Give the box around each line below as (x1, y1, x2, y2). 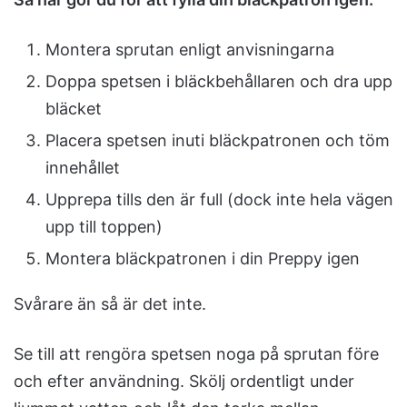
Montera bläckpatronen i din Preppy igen (45, 248, 360, 268)
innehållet (45, 157, 120, 177)
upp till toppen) (45, 216, 163, 236)
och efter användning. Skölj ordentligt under (14, 371, 354, 391)
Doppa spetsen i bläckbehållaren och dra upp (45, 71, 392, 91)
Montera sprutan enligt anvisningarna (45, 39, 334, 59)
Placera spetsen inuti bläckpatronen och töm (45, 130, 390, 150)
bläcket (45, 98, 102, 118)
